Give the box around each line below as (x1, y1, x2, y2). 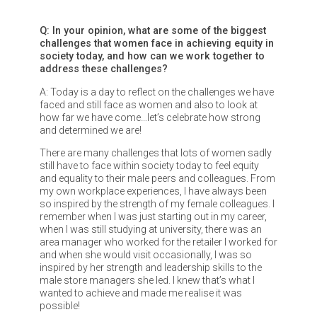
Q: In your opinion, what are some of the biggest (39, 25, 266, 37)
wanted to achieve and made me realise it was (39, 287, 242, 299)
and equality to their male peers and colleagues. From (39, 172, 275, 184)
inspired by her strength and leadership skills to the (39, 261, 262, 273)
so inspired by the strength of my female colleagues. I (39, 197, 275, 209)
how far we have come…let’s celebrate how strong (39, 111, 260, 123)
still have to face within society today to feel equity (39, 159, 259, 171)
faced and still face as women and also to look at (39, 98, 258, 110)
